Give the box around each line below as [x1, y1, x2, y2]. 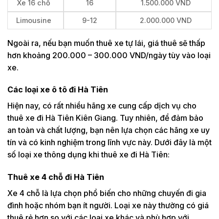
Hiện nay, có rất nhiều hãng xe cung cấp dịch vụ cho [7, 101, 197, 111]
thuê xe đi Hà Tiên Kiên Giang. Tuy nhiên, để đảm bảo [7, 113, 203, 123]
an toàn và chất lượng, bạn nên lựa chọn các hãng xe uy [7, 125, 210, 135]
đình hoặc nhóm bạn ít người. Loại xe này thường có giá [7, 200, 209, 211]
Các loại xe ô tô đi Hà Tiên [7, 85, 108, 95]
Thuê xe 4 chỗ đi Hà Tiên [7, 172, 104, 182]
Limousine [16, 16, 51, 24]
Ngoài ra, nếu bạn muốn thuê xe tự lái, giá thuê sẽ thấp [7, 38, 205, 48]
